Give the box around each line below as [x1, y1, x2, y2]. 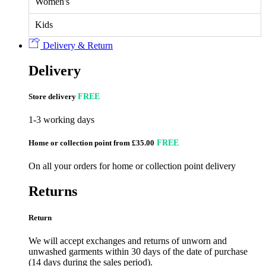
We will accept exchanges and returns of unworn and [28, 235, 227, 246]
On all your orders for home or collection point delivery [28, 161, 236, 172]
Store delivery [28, 91, 78, 101]
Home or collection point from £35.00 [28, 138, 154, 148]
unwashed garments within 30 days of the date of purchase [28, 246, 248, 256]
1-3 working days [28, 115, 94, 125]
